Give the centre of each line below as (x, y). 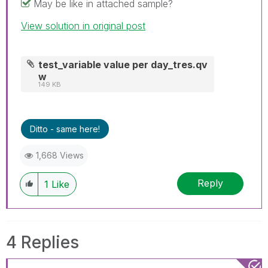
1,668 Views (60, 155)
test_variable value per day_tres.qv (123, 64)
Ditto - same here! (65, 129)
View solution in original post (83, 25)
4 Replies (42, 242)
